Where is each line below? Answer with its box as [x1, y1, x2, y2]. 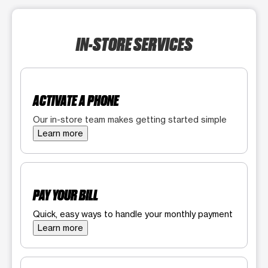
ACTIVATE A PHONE [33, 91, 119, 109]
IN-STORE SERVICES [75, 32, 193, 55]
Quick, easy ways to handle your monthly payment [33, 209, 233, 220]
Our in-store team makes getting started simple [33, 114, 227, 125]
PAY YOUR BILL [33, 185, 98, 204]
